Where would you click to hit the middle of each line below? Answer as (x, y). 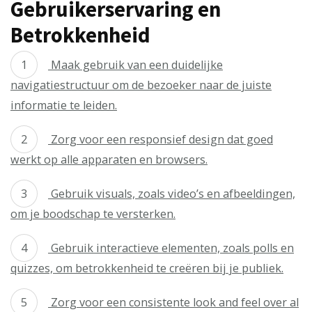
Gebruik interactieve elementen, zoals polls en (171, 248)
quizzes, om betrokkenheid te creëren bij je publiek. (147, 268)
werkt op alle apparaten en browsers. (109, 159)
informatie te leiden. (64, 105)
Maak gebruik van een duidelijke (135, 65)
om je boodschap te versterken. (93, 214)
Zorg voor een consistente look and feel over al (173, 302)
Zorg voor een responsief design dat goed (161, 139)
